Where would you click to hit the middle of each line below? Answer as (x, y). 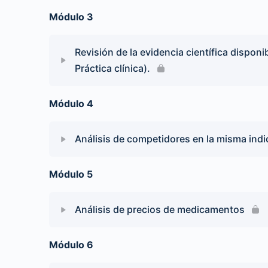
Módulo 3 (71, 17)
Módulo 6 (71, 245)
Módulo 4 (71, 103)
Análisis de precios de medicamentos (160, 209)
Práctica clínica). (112, 68)
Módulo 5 (71, 174)
